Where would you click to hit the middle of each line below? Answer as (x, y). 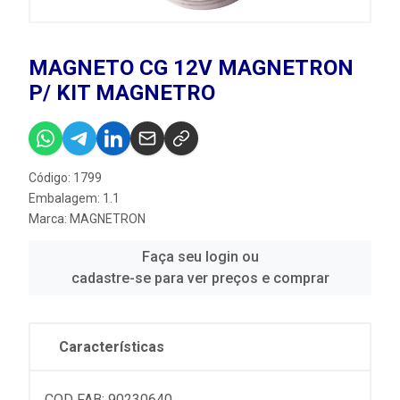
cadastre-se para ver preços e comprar (200, 279)
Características (112, 347)
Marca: (49, 219)
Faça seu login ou (200, 257)
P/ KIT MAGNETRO (122, 93)
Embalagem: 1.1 (74, 199)
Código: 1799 (65, 178)
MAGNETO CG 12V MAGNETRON (191, 68)
